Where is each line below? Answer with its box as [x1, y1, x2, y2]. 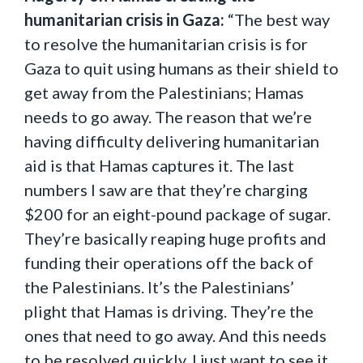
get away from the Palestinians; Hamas [24, 83, 304, 102]
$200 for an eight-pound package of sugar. [24, 204, 331, 224]
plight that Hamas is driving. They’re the [24, 301, 314, 321]
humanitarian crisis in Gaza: [24, 10, 228, 29]
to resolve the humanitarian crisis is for [24, 34, 308, 53]
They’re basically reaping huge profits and [24, 228, 327, 248]
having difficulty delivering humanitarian [24, 131, 319, 151]
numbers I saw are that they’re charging [24, 180, 308, 199]
